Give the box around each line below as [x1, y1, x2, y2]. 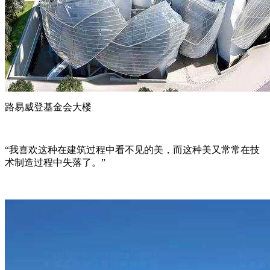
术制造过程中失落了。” [5, 157, 105, 168]
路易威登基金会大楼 [5, 102, 92, 113]
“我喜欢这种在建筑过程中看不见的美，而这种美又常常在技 [5, 145, 260, 155]
